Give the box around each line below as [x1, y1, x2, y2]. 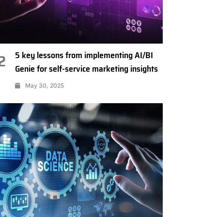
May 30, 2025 [25, 81, 64, 89]
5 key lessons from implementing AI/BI [15, 48, 153, 62]
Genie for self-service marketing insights [15, 62, 158, 76]
